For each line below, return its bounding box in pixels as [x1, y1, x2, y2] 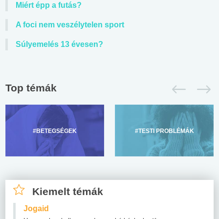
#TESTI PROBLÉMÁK [134, 127, 194, 134]
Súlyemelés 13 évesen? [16, 40, 103, 48]
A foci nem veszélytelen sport [16, 20, 124, 29]
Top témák [5, 82, 57, 93]
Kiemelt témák [32, 185, 103, 197]
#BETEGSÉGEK [33, 127, 77, 134]
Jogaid [23, 204, 49, 213]
